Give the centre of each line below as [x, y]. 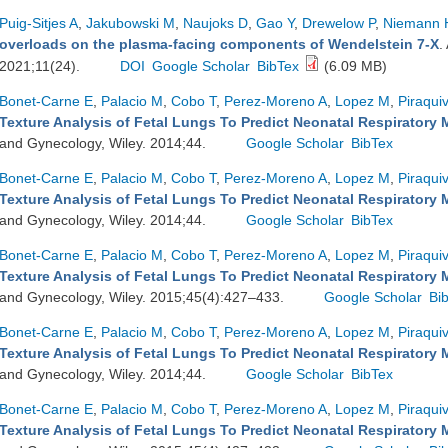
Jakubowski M [130, 23]
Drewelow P [338, 23]
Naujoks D [215, 23]
